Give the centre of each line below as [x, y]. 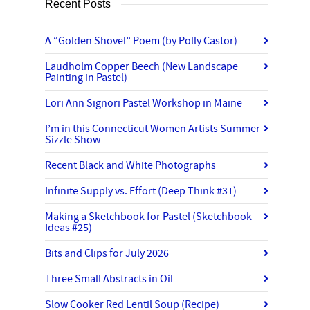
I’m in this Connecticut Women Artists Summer [153, 129]
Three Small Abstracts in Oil [109, 279]
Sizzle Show [73, 140]
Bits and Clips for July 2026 [107, 253]
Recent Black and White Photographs [130, 165]
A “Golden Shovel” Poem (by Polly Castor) [141, 41]
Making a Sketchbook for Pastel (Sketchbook [148, 217]
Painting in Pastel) [86, 77]
